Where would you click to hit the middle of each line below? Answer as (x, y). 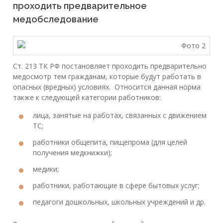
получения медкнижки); (72, 153)
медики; (46, 169)
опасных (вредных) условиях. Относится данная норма (107, 87)
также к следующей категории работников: (87, 98)
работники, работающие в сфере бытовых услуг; (116, 186)
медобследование (56, 19)
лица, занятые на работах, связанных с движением (120, 115)
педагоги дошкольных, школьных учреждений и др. (119, 202)
